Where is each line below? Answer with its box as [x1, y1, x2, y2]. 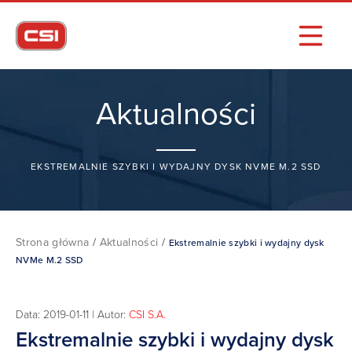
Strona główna [16, 236, 90, 249]
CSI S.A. [129, 307, 166, 321]
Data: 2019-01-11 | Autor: [16, 307, 129, 321]
